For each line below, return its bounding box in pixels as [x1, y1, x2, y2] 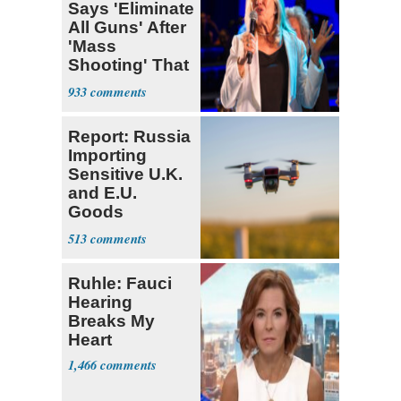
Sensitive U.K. [68, 165, 183, 184]
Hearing [68, 293, 132, 312]
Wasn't [68, 74, 124, 94]
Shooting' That [68, 55, 189, 75]
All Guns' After [68, 18, 186, 38]
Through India [68, 221, 183, 241]
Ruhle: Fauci [68, 274, 172, 294]
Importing [68, 146, 147, 166]
